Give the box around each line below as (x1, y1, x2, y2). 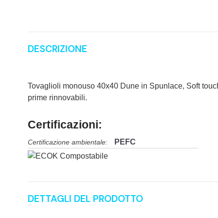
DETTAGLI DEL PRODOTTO (28, 192, 143, 205)
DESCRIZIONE (28, 43, 87, 55)
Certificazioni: (28, 118, 102, 131)
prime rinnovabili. (28, 93, 87, 102)
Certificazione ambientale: (28, 139, 108, 146)
